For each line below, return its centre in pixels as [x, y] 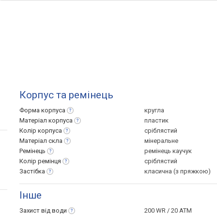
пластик [156, 120]
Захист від [36, 210]
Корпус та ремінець [66, 95]
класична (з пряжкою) [178, 171]
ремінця [49, 161]
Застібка [32, 171]
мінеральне [161, 141]
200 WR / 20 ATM [168, 210]
